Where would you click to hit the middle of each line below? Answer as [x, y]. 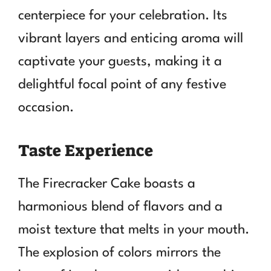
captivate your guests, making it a [120, 61]
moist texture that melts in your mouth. [134, 230]
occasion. [46, 107]
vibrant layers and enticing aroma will [131, 38]
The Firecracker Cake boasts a [107, 184]
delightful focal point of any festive [122, 84]
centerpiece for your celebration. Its [123, 15]
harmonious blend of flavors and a [120, 207]
